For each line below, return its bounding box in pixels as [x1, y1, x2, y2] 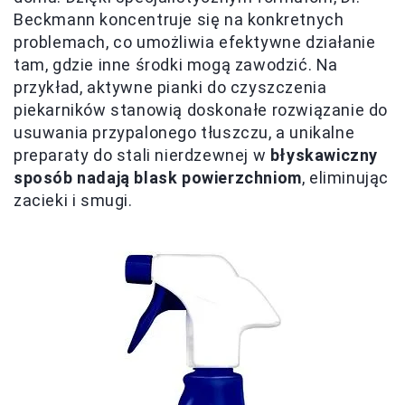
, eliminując [301, 167, 390, 187]
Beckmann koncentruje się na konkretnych [14, 9, 344, 29]
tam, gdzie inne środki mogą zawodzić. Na [14, 54, 339, 74]
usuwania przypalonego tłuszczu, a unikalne [14, 122, 355, 142]
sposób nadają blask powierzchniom [14, 167, 302, 187]
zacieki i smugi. [14, 190, 133, 210]
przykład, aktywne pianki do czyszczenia [14, 77, 327, 97]
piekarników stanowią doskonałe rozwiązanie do [14, 99, 389, 119]
